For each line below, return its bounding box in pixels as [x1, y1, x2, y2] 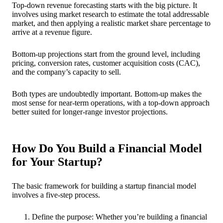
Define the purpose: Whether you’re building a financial [32, 212, 207, 221]
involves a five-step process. [12, 190, 100, 199]
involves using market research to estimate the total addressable [12, 9, 209, 18]
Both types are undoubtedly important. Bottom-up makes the [12, 89, 202, 98]
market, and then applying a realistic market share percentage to [12, 18, 211, 27]
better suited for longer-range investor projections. [12, 107, 168, 116]
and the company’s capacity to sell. [12, 67, 123, 76]
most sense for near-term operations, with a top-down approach [12, 98, 210, 107]
